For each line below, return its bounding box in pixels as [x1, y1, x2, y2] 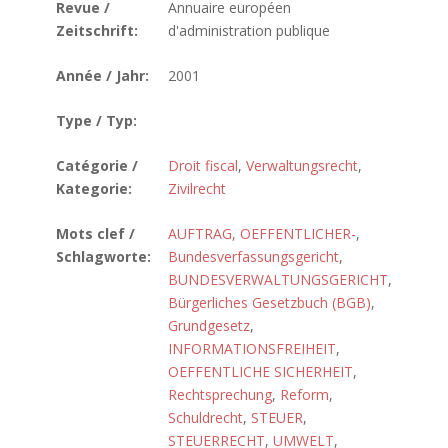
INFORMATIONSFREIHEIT [168, 339, 336, 358]
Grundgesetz [168, 316, 250, 335]
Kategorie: [56, 179, 132, 198]
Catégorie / [56, 156, 138, 175]
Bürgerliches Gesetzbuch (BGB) [168, 293, 371, 312]
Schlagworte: [56, 247, 151, 266]
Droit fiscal [168, 156, 238, 175]
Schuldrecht [168, 408, 243, 427]
